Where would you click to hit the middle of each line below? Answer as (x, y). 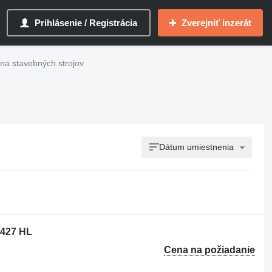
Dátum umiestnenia (197, 147)
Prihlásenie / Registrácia (86, 23)
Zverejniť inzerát (216, 23)
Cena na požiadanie (210, 250)
